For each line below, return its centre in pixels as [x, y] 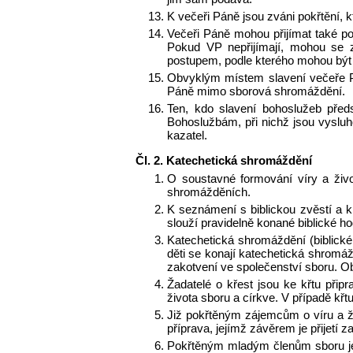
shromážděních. [209, 192]
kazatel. [187, 136]
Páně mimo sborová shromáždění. [256, 91]
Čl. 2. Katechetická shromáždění [224, 161]
